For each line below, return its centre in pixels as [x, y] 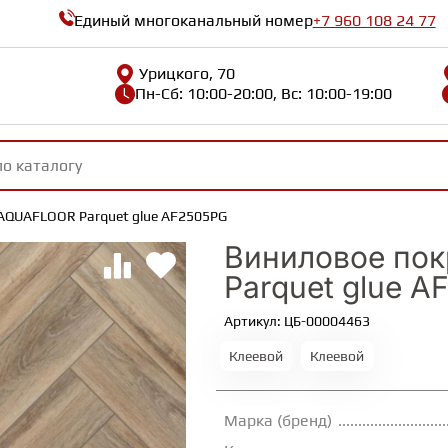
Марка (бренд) [278, 421]
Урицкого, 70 [187, 73]
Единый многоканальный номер [193, 20]
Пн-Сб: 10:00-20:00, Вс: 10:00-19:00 [264, 93]
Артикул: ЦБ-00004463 [297, 321]
